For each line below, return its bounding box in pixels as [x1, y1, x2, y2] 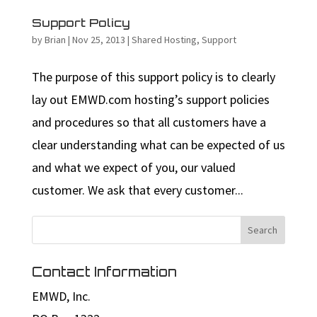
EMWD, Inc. [31, 287, 91, 304]
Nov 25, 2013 [71, 33, 125, 46]
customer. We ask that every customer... [31, 181, 243, 198]
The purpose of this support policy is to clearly [31, 68, 275, 85]
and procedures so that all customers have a [31, 113, 266, 130]
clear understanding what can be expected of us [31, 136, 285, 153]
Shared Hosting [131, 33, 197, 46]
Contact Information [31, 263, 177, 279]
